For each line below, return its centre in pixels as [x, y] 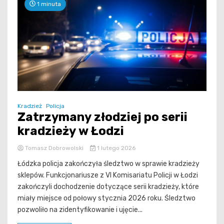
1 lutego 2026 [115, 148]
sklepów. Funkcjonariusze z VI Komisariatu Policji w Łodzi [108, 175]
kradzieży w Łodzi [71, 131]
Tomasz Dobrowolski [54, 148]
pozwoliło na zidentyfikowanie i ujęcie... [80, 210]
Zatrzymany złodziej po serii [102, 117]
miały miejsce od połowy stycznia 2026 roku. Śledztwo [106, 198]
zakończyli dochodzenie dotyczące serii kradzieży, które [108, 187]
